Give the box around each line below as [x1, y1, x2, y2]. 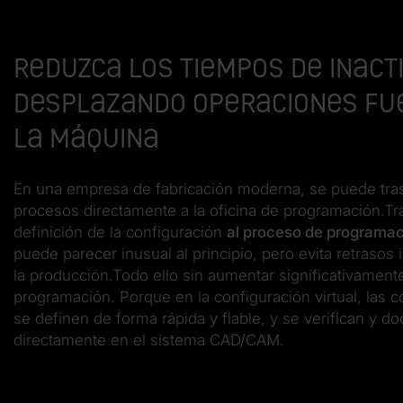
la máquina [13, 122, 159, 154]
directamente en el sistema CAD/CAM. [13, 330, 284, 349]
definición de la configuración [13, 222, 227, 241]
